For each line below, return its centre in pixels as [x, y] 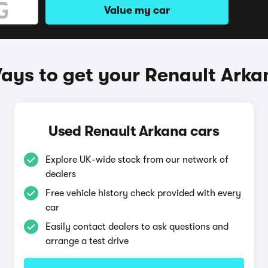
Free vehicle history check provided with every [143, 193]
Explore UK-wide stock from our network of [137, 160]
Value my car [137, 10]
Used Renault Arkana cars [134, 131]
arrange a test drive [87, 241]
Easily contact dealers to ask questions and [137, 227]
